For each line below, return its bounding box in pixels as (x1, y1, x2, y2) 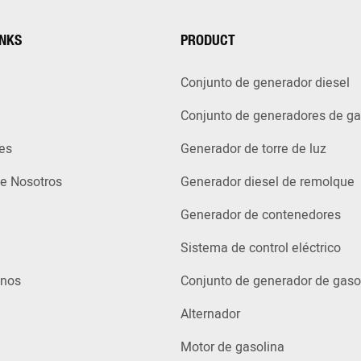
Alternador (180, 305, 240, 325)
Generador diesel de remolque (180, 172, 355, 193)
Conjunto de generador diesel (180, 73, 350, 93)
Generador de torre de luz (180, 139, 326, 160)
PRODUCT (180, 31, 235, 49)
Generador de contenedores (180, 205, 341, 226)
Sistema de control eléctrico (180, 239, 341, 259)
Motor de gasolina (180, 338, 284, 358)
